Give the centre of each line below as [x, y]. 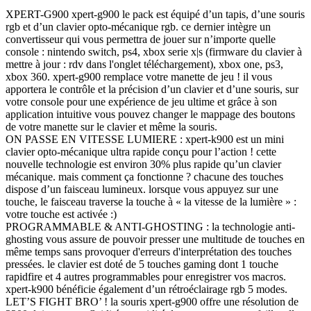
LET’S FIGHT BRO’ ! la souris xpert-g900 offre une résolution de [152, 301]
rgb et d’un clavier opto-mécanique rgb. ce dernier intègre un [138, 26]
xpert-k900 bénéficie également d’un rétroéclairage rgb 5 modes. [146, 289]
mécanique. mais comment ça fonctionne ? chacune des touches [144, 176]
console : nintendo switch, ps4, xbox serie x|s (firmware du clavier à [154, 51]
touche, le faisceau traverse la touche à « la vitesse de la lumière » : [151, 201]
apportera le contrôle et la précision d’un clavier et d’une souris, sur [152, 89]
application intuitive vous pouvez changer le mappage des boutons [150, 114]
